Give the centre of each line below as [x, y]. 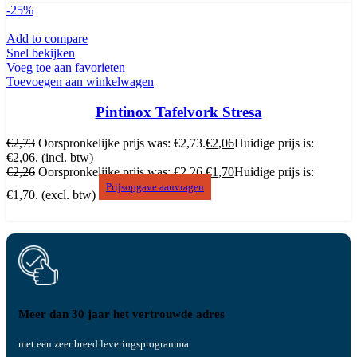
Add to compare [47, 38]
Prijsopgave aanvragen [155, 187]
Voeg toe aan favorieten [66, 67]
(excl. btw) [69, 194]
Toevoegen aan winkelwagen [80, 81]
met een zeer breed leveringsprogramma [104, 344]
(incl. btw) [67, 158]
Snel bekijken [41, 53]
